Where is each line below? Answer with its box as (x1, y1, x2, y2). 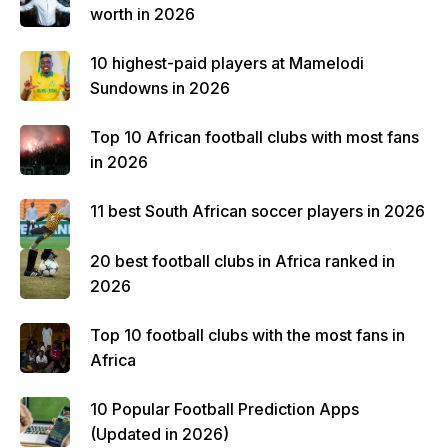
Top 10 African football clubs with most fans (90, 127, 419, 147)
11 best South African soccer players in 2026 (90, 201, 425, 221)
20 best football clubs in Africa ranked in (90, 251, 395, 271)
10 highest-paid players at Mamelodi (90, 53, 364, 73)
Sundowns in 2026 (90, 78, 230, 98)
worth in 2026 (90, 4, 195, 24)
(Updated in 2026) (90, 424, 229, 444)
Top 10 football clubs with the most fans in (90, 325, 405, 345)
